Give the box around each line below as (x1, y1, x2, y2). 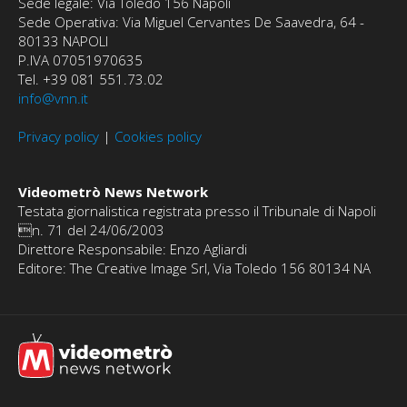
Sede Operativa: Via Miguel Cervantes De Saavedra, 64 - (18, 13, 364, 32)
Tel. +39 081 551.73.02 (18, 70, 164, 89)
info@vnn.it (18, 89, 88, 108)
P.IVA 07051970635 (18, 51, 143, 70)
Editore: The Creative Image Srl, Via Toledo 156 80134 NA (18, 259, 371, 278)
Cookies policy (114, 127, 202, 146)
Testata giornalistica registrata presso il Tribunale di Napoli (18, 202, 376, 221)
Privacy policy (18, 127, 99, 146)
